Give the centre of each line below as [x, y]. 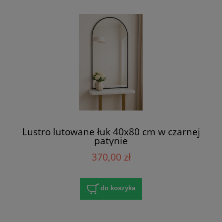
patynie [111, 140]
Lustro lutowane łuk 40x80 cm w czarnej [111, 131]
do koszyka [118, 188]
